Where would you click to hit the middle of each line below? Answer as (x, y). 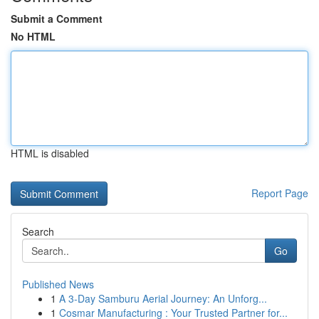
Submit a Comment (57, 19)
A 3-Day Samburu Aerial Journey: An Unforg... (163, 298)
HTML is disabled (50, 153)
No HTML (33, 36)
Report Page (280, 193)
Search (38, 231)
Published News (58, 284)
